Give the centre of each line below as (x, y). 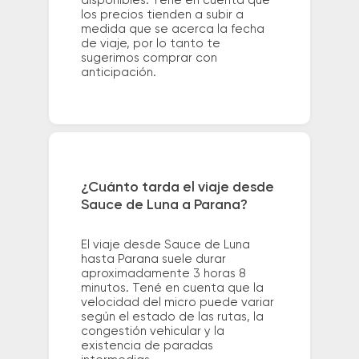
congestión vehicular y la (152, 331)
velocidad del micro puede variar (177, 302)
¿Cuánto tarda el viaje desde (177, 187)
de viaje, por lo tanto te (150, 44)
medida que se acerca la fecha (172, 30)
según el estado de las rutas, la (172, 317)
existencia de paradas (147, 345)
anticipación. (118, 73)
